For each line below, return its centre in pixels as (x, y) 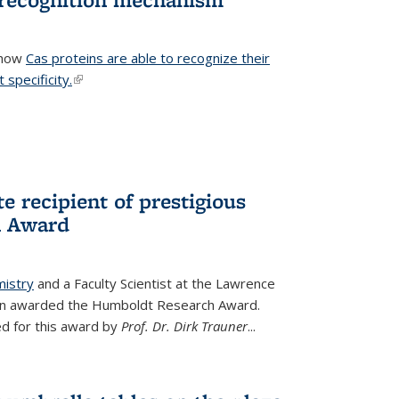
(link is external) (119, 80)
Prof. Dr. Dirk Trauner (184, 326)
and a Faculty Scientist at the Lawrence (154, 283)
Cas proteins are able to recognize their (147, 58)
